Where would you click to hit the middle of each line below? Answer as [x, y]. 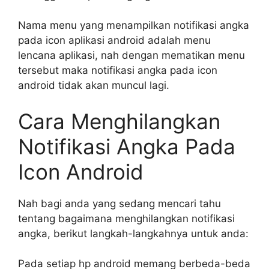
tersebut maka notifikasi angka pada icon [118, 71]
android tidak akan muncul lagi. [94, 86]
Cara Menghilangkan [119, 121]
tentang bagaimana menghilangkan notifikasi [126, 218]
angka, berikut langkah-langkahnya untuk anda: [133, 233]
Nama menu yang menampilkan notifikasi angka [134, 26]
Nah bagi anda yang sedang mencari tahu [119, 203]
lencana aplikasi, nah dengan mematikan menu [131, 56]
